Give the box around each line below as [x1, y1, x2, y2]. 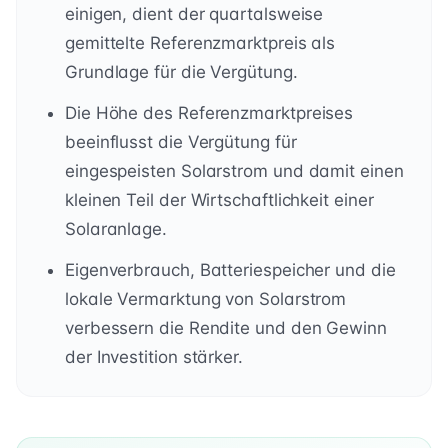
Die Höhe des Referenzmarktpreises [65, 102, 354, 123]
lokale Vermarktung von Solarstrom [65, 288, 347, 309]
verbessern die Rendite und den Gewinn [65, 317, 387, 338]
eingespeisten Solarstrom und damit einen [65, 160, 404, 181]
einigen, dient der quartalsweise [65, 3, 324, 24]
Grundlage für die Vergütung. [65, 61, 298, 82]
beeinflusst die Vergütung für [65, 131, 297, 152]
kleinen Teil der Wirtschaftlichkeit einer [65, 189, 374, 210]
